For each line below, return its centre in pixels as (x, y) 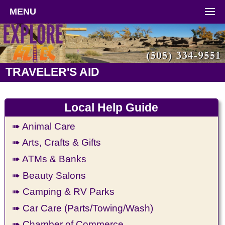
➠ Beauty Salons (49, 175)
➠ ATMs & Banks (49, 159)
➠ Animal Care (44, 126)
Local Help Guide (111, 108)
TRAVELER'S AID (53, 72)
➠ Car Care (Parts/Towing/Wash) (83, 208)
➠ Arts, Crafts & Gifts (57, 142)
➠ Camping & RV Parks (64, 192)
